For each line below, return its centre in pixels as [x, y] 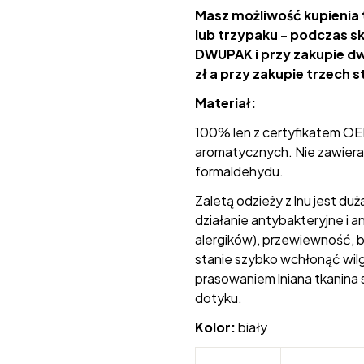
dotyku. [219, 298]
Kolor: [215, 327]
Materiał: [225, 103]
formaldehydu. [239, 171]
